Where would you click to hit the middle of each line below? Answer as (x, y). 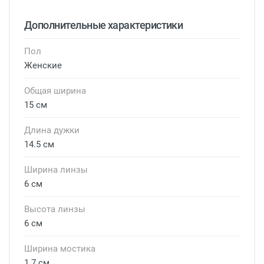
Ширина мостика (60, 248)
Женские (43, 65)
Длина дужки (52, 130)
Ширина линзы (56, 169)
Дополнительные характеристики (104, 25)
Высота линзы (55, 209)
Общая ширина (55, 90)
